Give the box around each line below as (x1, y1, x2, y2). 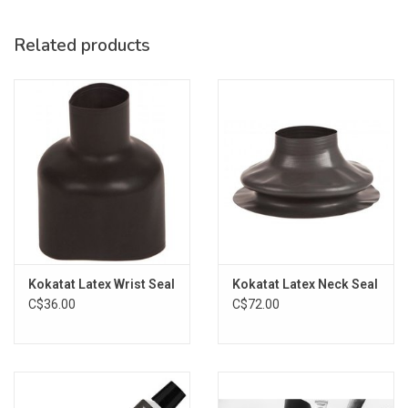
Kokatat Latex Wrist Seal (28, 276, 175, 291)
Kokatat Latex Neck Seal (232, 276, 378, 291)
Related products (14, 33, 150, 57)
